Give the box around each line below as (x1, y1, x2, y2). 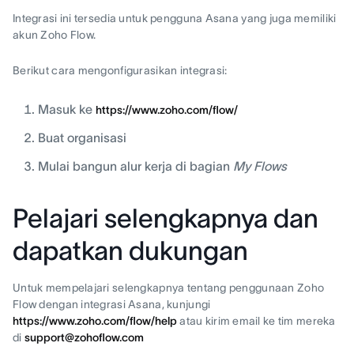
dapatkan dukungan (13, 235, 248, 265)
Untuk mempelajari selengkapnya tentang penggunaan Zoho (13, 281, 325, 294)
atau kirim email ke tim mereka (177, 314, 336, 327)
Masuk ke (38, 101, 96, 116)
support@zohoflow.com (24, 330, 144, 344)
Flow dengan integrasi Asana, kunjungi (13, 297, 211, 311)
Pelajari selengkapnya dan (13, 203, 318, 233)
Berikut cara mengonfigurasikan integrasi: (13, 63, 228, 77)
